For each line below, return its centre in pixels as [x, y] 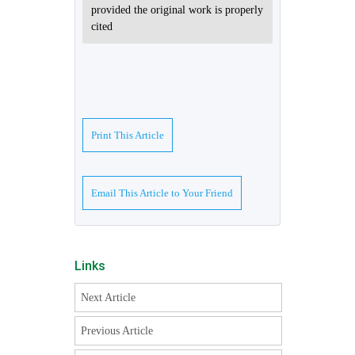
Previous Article [116, 331]
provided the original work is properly [177, 10]
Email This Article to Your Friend [162, 193]
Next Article [108, 298]
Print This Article [128, 135]
